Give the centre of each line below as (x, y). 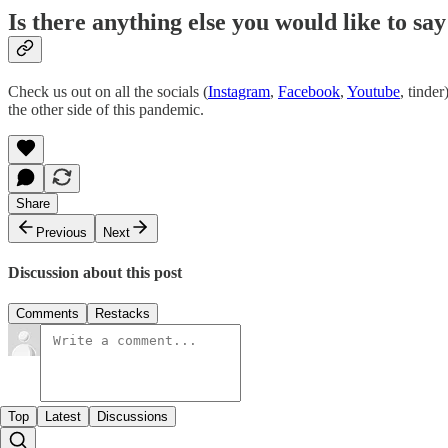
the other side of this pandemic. (106, 109)
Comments (47, 314)
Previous (61, 232)
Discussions (132, 417)
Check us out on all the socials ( (108, 91)
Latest (63, 417)
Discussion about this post (95, 273)
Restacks (122, 314)
